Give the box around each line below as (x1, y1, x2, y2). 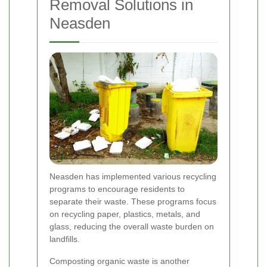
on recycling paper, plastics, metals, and (49, 209, 200, 219)
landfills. (49, 234, 80, 244)
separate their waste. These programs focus (49, 197, 216, 207)
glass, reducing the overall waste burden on (49, 222, 214, 232)
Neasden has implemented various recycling (49, 172, 216, 182)
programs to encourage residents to (49, 184, 185, 194)
